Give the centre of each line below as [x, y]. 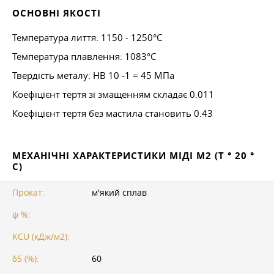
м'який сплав [119, 193]
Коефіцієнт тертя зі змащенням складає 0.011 [113, 94]
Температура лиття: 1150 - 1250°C [87, 38]
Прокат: [28, 193]
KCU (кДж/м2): [41, 236]
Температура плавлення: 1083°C [84, 57]
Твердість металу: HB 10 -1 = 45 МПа [93, 76]
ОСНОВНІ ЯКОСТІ [57, 13]
